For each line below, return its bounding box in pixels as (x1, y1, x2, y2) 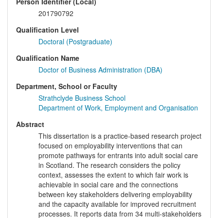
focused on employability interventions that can (38, 141, 182, 151)
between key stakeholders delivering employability (38, 189, 192, 200)
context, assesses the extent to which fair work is (38, 170, 188, 180)
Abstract (16, 119, 44, 129)
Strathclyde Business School (38, 93, 126, 103)
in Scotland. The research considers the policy (38, 160, 181, 170)
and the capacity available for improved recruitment (38, 199, 196, 209)
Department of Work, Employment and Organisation (38, 103, 198, 113)
